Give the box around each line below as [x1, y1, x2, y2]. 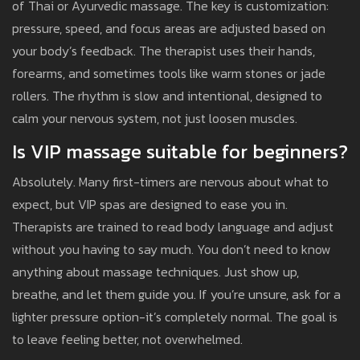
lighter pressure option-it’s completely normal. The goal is [12, 307, 337, 327]
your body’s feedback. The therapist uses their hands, [12, 41, 315, 61]
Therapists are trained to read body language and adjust [12, 217, 333, 237]
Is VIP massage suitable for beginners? [12, 137, 348, 166]
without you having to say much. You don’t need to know [12, 239, 331, 260]
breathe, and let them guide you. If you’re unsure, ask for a [12, 284, 341, 305]
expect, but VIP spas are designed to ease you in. [12, 194, 288, 215]
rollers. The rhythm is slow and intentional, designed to [12, 86, 322, 106]
